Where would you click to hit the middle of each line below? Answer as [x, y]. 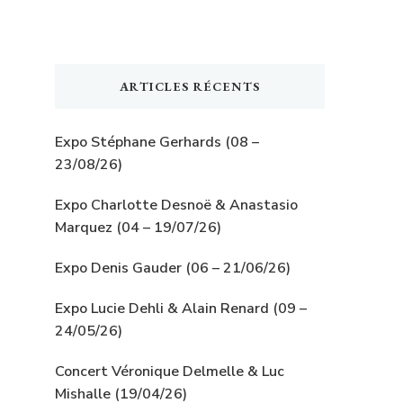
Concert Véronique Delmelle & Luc [170, 371]
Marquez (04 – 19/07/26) [138, 227]
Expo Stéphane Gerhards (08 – [157, 142]
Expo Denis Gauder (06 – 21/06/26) [173, 268]
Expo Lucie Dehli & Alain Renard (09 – [181, 308]
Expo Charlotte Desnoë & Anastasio [176, 205]
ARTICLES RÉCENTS [190, 86]
